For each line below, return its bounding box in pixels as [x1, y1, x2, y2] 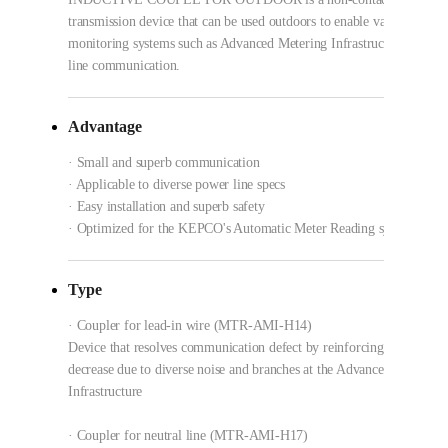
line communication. [68, 57, 181, 73]
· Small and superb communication [68, 154, 260, 170]
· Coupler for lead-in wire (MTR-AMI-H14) [68, 317, 312, 333]
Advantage [68, 117, 142, 135]
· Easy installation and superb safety [68, 198, 265, 214]
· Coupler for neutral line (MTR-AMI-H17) [68, 427, 308, 443]
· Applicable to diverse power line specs [68, 176, 285, 192]
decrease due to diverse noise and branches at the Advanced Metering [68, 361, 444, 377]
